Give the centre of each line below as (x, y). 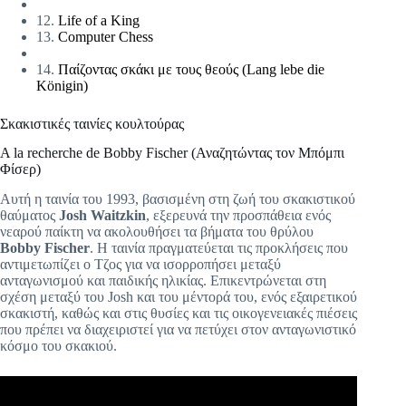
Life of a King (99, 20)
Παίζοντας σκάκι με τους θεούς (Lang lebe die (191, 69)
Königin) (62, 85)
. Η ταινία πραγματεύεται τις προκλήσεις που (219, 248)
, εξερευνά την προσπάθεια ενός (238, 216)
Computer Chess (106, 36)
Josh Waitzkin (102, 216)
